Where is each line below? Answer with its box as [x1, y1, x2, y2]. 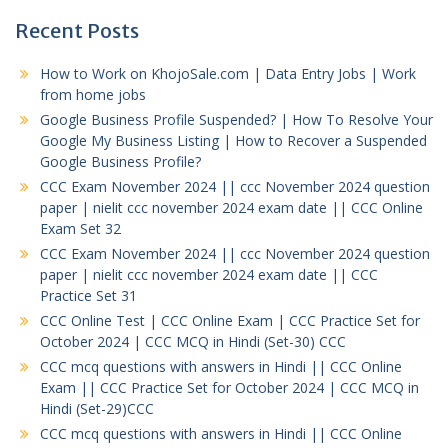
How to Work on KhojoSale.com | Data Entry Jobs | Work [40, 63, 416, 83]
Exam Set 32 [40, 218, 121, 238]
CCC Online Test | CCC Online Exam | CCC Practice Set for [40, 310, 420, 330]
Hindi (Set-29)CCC [40, 398, 154, 418]
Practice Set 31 [40, 285, 137, 305]
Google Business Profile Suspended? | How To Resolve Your [40, 109, 433, 129]
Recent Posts [15, 17, 139, 43]
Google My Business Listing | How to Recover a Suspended [40, 130, 427, 150]
